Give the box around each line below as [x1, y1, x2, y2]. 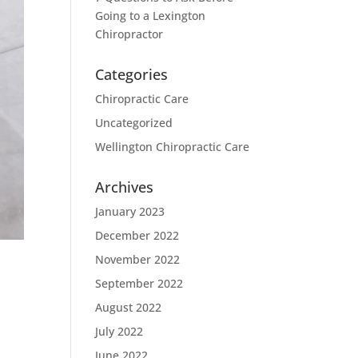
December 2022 [95, 228, 180, 243]
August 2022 [95, 300, 162, 315]
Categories [95, 65, 169, 84]
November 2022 [95, 252, 181, 267]
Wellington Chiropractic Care [95, 139, 250, 154]
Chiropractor [95, 26, 164, 42]
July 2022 [95, 324, 144, 339]
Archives [95, 177, 154, 197]
